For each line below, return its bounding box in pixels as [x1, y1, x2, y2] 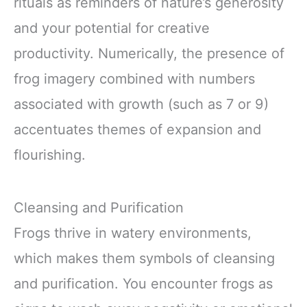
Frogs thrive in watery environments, [14, 224, 251, 241]
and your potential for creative [14, 19, 210, 36]
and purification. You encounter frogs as [14, 275, 273, 292]
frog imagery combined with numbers [14, 70, 255, 87]
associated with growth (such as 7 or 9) [14, 95, 269, 112]
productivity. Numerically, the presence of [14, 45, 284, 62]
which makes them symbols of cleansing [14, 249, 275, 267]
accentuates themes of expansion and [14, 121, 261, 138]
